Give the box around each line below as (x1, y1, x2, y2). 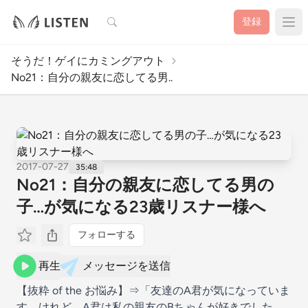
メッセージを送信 (82, 259, 170, 272)
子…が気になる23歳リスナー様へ (16, 197, 266, 217)
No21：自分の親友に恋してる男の (16, 175, 274, 195)
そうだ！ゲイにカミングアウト (11, 54, 165, 67)
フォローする (78, 229, 135, 241)
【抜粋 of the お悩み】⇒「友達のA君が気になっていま (16, 284, 290, 297)
